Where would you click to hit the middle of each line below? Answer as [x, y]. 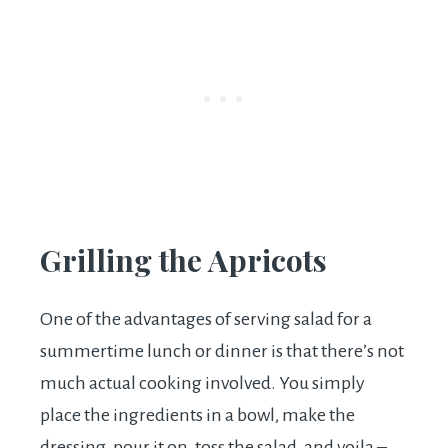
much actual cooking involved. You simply [202, 383]
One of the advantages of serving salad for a [206, 319]
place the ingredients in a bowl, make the [197, 415]
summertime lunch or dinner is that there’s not [222, 351]
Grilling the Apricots [183, 260]
